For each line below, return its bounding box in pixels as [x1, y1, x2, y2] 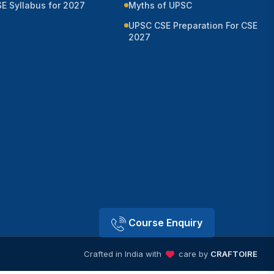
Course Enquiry [126, 217, 202, 229]
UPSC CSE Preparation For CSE [128, 20, 257, 31]
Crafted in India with [84, 248, 164, 259]
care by [176, 248, 210, 259]
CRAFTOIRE [210, 248, 257, 259]
